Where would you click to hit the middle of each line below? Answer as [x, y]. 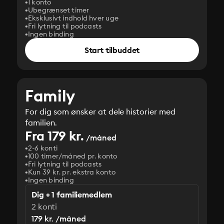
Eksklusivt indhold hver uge [73, 18]
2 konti [44, 206]
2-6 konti [43, 148]
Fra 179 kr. [55, 136]
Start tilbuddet [112, 50]
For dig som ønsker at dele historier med [100, 111]
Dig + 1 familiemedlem [72, 194]
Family [50, 96]
